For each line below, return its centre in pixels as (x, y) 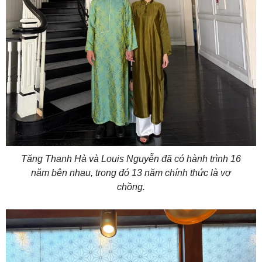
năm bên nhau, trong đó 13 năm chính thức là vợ (131, 173)
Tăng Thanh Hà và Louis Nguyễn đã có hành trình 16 (131, 158)
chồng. (131, 187)
